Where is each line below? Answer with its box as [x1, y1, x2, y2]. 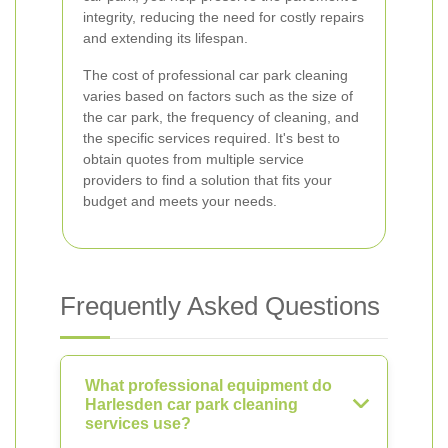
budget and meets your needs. [83, 193, 277, 209]
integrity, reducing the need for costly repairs [83, 9, 364, 25]
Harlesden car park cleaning [85, 396, 298, 413]
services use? [85, 415, 191, 432]
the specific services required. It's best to [83, 130, 340, 146]
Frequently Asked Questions [60, 291, 380, 321]
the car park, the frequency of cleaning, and [83, 109, 359, 125]
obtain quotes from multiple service [83, 151, 304, 167]
